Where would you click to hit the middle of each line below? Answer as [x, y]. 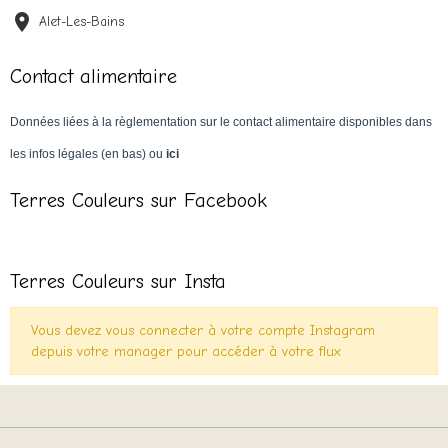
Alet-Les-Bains [81, 22]
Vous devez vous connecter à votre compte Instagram [203, 331]
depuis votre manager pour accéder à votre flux [186, 352]
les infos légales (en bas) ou [88, 154]
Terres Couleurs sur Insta [118, 282]
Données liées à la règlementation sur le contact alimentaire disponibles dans [221, 122]
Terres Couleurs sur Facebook [138, 201]
